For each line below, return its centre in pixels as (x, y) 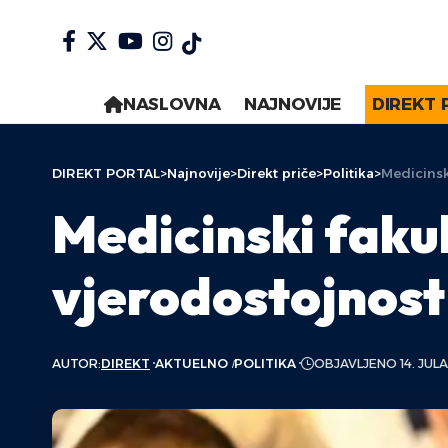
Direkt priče (276, 173)
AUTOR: (76, 363)
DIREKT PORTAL (106, 173)
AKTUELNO (192, 363)
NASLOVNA (171, 103)
